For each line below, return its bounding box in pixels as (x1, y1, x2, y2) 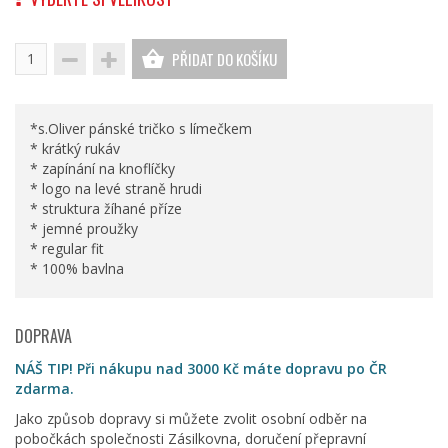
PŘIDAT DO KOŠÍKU (172, 47, 277, 70)
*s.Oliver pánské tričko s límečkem (30, 118, 252, 138)
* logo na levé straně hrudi (30, 178, 202, 198)
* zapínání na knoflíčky (30, 158, 175, 178)
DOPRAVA (15, 323, 72, 348)
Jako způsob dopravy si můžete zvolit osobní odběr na (15, 408, 367, 428)
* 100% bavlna (30, 258, 124, 278)
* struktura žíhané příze (30, 198, 182, 218)
